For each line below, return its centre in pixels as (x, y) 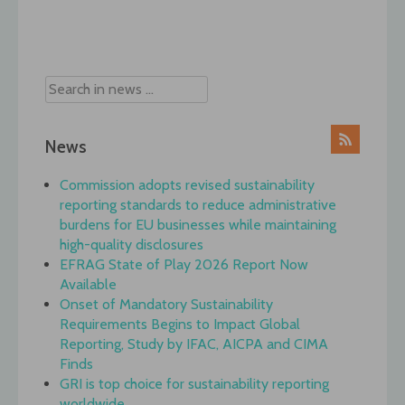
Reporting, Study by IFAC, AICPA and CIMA (194, 344)
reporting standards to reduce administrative (198, 205)
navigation (93, 44)
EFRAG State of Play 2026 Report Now (184, 265)
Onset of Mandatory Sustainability (166, 305)
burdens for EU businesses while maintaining (198, 225)
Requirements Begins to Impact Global (180, 325)
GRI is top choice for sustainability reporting (194, 384)
